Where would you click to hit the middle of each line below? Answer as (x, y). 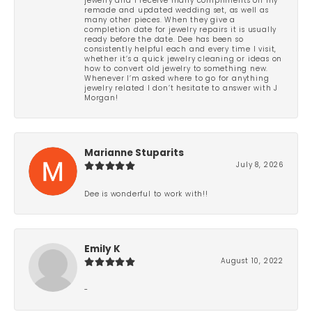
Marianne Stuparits (134, 153)
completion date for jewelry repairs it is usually (181, 30)
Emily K (102, 249)
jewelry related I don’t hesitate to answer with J (181, 88)
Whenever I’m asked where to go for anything (177, 79)
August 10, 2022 (252, 261)
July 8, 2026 (260, 165)
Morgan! (101, 98)
